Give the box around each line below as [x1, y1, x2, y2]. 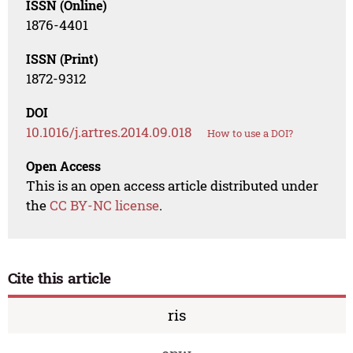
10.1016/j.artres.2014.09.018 [26, 122, 192, 141]
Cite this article [7, 267, 112, 288]
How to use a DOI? [207, 125, 294, 140]
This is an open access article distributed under [26, 176, 319, 195]
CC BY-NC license [50, 195, 160, 214]
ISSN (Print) [26, 50, 99, 67]
